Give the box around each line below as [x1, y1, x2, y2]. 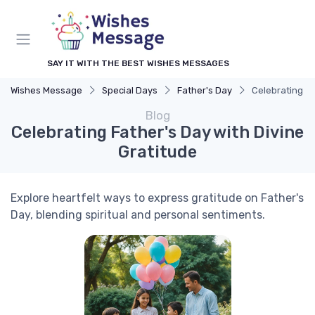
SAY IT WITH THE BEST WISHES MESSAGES [47, 58, 229, 68]
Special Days [102, 85, 157, 96]
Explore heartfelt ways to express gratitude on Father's [11, 191, 304, 205]
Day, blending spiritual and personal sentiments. [11, 208, 265, 221]
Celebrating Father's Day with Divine [11, 122, 304, 142]
